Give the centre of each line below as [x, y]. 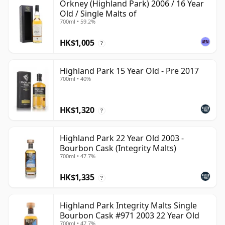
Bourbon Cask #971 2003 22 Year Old [130, 216]
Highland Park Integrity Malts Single [128, 206]
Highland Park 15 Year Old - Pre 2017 [129, 71]
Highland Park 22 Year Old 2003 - [122, 138]
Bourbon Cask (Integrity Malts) [118, 148]
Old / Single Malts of [98, 14]
